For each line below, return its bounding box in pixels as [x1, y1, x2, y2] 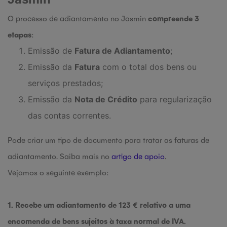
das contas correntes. [28, 110, 111, 121]
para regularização [137, 94, 212, 104]
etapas [8, 29, 31, 39]
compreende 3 [148, 13, 199, 23]
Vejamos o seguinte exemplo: [8, 167, 109, 177]
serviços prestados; [28, 78, 103, 88]
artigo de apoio [111, 151, 165, 161]
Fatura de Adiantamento [74, 46, 170, 56]
